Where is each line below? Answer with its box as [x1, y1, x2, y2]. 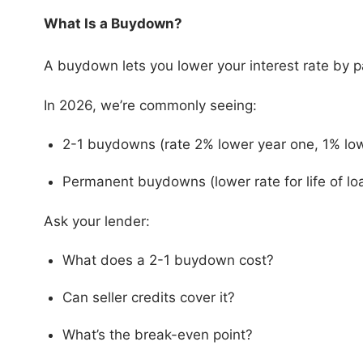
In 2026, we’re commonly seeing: [43, 96, 257, 113]
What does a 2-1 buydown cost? [62, 252, 274, 269]
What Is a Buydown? [43, 15, 182, 32]
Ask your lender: [43, 212, 150, 229]
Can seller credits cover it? [62, 289, 235, 306]
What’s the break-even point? [62, 327, 253, 344]
